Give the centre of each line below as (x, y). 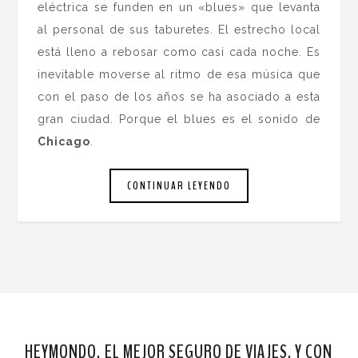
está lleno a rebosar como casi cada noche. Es (179, 52)
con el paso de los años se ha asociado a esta (179, 97)
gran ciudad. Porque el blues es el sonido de (179, 119)
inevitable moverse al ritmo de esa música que (179, 75)
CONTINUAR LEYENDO (179, 185)
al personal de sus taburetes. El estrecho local (179, 30)
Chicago (64, 142)
